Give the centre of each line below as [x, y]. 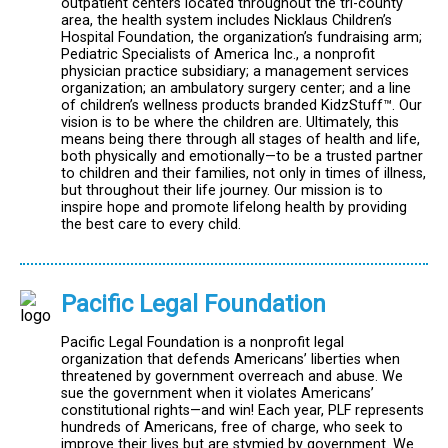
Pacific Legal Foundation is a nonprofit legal [202, 342]
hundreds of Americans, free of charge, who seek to [232, 427]
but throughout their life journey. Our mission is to [222, 191]
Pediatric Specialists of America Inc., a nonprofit [218, 55]
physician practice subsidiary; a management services [235, 72]
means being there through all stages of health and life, [240, 140]
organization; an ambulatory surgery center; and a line [236, 89]
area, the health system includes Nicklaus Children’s [226, 21]
